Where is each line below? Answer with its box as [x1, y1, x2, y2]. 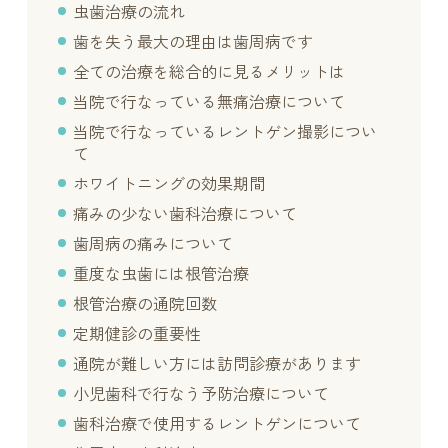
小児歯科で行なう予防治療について [73, 384, 330, 404]
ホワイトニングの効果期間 [73, 174, 266, 194]
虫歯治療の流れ [73, 2, 186, 22]
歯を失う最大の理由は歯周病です [73, 32, 314, 52]
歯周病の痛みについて [73, 234, 234, 254]
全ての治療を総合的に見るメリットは [73, 62, 346, 82]
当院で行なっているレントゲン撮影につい [73, 122, 378, 142]
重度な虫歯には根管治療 [73, 264, 250, 284]
